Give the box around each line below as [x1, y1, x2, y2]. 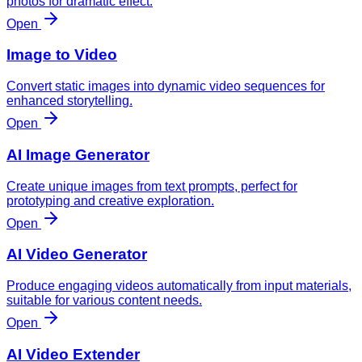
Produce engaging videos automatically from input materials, [6, 279, 351, 293]
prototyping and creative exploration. [6, 193, 214, 208]
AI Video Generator [6, 246, 147, 263]
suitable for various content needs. [6, 293, 202, 308]
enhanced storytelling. [6, 94, 133, 108]
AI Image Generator [6, 145, 149, 163]
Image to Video [6, 46, 117, 64]
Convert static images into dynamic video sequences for [6, 79, 325, 94]
